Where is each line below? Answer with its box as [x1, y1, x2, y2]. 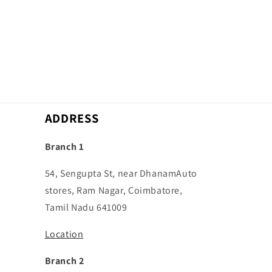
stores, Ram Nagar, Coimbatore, [44, 184, 183, 197]
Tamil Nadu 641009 [44, 201, 127, 214]
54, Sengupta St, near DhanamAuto [44, 167, 197, 180]
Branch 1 [44, 140, 84, 153]
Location [44, 228, 84, 240]
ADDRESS [44, 110, 99, 126]
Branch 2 [44, 254, 84, 267]
